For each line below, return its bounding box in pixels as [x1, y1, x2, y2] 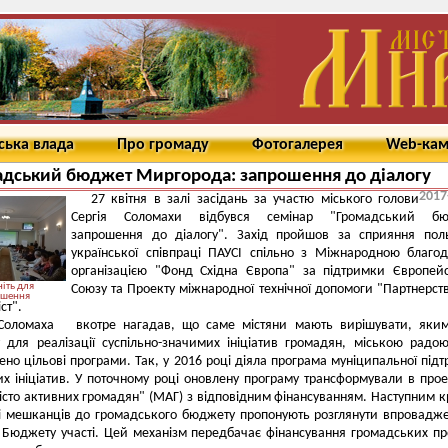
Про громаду [117, 137, 209, 153]
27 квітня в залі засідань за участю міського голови [91, 192, 419, 207]
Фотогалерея [252, 137, 343, 153]
